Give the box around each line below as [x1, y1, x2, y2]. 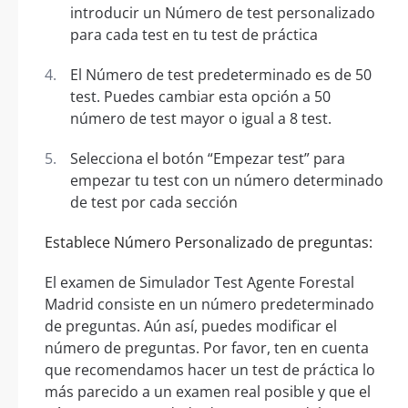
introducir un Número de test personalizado [70, 3, 375, 24]
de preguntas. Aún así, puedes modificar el [45, 316, 337, 337]
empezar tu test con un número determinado [70, 170, 383, 191]
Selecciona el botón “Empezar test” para [70, 148, 345, 169]
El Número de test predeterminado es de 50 [70, 65, 372, 86]
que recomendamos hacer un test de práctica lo [45, 360, 375, 381]
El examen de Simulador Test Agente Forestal [45, 272, 354, 293]
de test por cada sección [70, 192, 238, 213]
